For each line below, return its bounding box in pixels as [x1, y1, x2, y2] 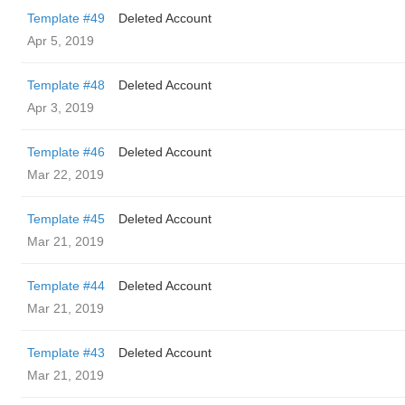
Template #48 [27, 78, 105, 92]
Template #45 [27, 212, 105, 226]
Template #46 [27, 145, 105, 159]
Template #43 [27, 345, 105, 360]
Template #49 [27, 11, 105, 25]
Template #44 [27, 278, 105, 293]
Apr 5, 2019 [27, 33, 94, 48]
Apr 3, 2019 [27, 100, 94, 115]
